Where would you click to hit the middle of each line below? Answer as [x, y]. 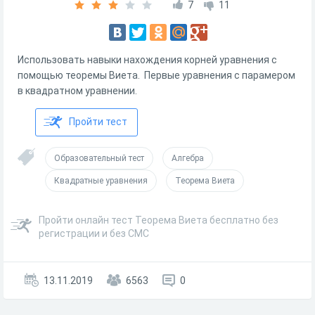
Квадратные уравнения [101, 181]
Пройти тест [98, 122]
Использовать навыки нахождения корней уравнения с [147, 60]
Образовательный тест [99, 158]
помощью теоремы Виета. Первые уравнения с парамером [156, 75]
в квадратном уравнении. [77, 91]
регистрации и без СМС [94, 233]
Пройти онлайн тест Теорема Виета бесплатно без [159, 220]
